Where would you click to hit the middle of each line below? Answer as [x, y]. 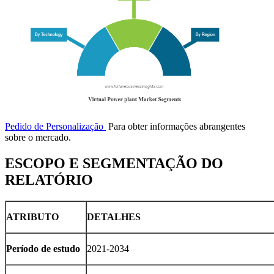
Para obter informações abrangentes [176, 127]
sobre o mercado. [38, 138]
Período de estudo [43, 249]
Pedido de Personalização [55, 127]
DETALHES [114, 217]
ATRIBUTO [32, 217]
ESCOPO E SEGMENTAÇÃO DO [114, 164]
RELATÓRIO [51, 180]
